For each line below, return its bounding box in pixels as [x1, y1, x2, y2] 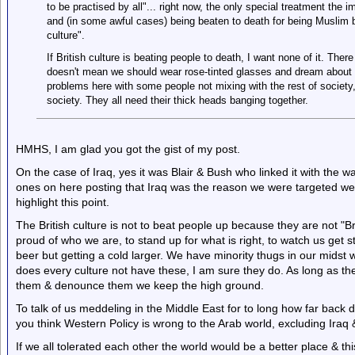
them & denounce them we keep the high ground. [16, 279, 264, 292]
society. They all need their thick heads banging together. [46, 94, 308, 106]
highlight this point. [16, 196, 109, 208]
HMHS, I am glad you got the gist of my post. [16, 143, 240, 155]
